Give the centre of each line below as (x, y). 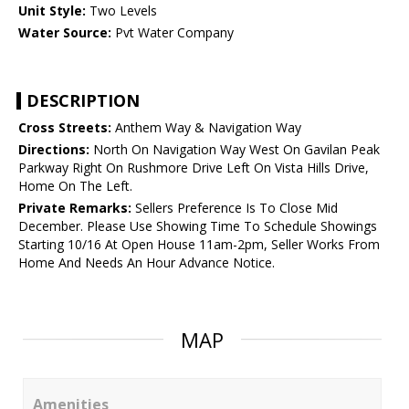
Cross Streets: (65, 128)
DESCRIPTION (83, 101)
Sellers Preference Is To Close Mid (235, 208)
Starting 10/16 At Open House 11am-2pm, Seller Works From (199, 245)
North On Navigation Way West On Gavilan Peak (235, 150)
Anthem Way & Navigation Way (206, 128)
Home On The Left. (75, 186)
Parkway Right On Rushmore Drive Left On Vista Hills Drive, (194, 168)
